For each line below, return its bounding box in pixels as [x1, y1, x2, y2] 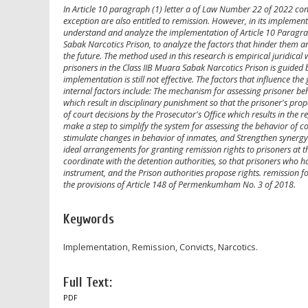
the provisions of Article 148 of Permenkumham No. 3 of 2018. [63, 178, 296, 190]
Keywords [63, 211, 114, 227]
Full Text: [63, 274, 112, 290]
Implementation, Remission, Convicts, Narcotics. [63, 241, 258, 254]
